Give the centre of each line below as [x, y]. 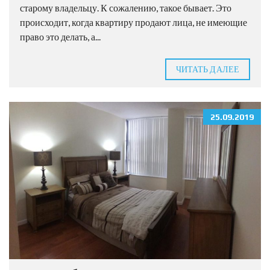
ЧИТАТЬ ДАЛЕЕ [207, 69]
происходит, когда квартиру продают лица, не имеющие [133, 22]
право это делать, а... [60, 36]
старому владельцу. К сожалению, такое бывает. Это [126, 7]
